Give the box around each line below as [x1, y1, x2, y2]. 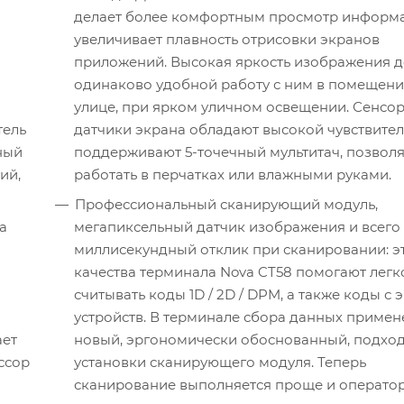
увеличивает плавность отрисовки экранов [74, 31, 380, 49]
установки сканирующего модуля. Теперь [74, 353, 366, 372]
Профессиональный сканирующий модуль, [75, 196, 378, 214]
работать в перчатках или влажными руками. [74, 166, 391, 184]
